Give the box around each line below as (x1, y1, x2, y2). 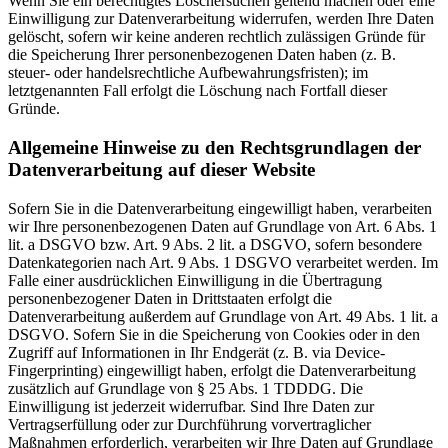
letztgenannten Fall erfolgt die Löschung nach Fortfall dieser (8, 82, 387, 100)
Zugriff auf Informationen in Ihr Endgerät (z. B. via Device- (8, 343, 385, 361)
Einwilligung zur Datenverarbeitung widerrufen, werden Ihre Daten (8, 10, 434, 28)
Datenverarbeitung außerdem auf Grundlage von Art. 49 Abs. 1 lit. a (8, 307, 438, 325)
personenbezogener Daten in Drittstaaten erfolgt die (8, 289, 332, 307)
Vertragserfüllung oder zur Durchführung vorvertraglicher (8, 415, 371, 433)
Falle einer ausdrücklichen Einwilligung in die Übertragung (8, 271, 382, 289)
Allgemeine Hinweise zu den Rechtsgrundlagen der (8, 136, 421, 158)
